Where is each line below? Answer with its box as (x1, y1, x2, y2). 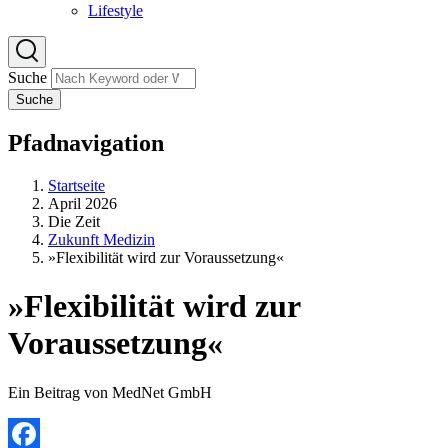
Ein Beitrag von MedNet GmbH (8, 383, 212, 401)
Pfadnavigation (8, 129, 164, 156)
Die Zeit (48, 212, 100, 230)
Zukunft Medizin (48, 230, 155, 248)
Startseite (48, 176, 105, 194)
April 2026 (48, 194, 117, 212)
